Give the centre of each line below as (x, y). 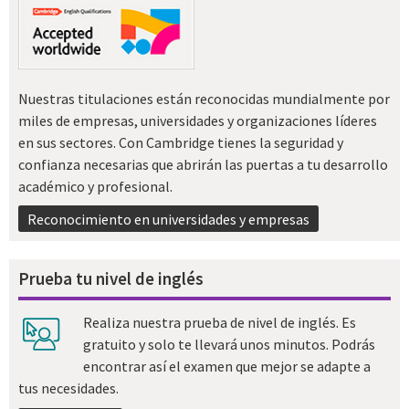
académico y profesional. (95, 186)
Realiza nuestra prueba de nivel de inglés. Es (219, 323)
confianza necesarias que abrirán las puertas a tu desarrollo (203, 164)
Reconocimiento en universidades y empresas (168, 219)
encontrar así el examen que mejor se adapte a (226, 367)
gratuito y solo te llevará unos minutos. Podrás (229, 345)
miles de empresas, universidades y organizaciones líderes (198, 120)
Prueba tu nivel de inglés (111, 278)
